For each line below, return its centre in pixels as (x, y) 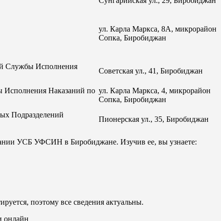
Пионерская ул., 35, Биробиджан (154, 119)
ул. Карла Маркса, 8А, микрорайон (158, 29)
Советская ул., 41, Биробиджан (151, 71)
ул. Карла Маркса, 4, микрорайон (155, 90)
